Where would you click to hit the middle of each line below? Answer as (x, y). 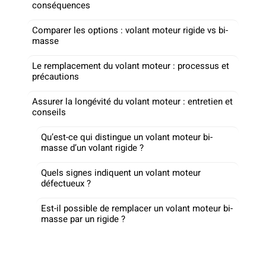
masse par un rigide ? (83, 219)
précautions (56, 76)
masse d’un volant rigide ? (92, 148)
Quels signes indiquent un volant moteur (121, 172)
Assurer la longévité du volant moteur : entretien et (132, 101)
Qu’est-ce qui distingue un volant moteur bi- (127, 137)
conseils (49, 112)
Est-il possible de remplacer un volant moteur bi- (137, 208)
